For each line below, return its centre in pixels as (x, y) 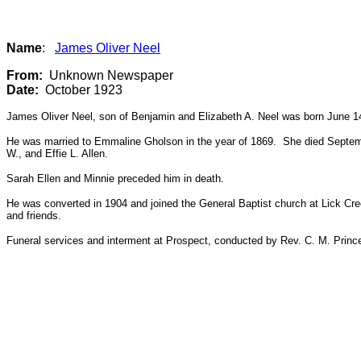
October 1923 (81, 90)
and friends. (34, 216)
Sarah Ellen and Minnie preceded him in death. (115, 178)
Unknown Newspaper (108, 75)
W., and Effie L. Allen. (57, 154)
